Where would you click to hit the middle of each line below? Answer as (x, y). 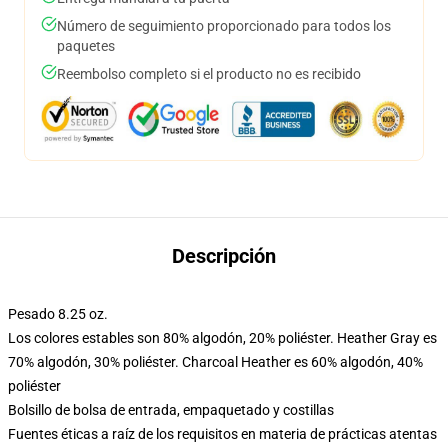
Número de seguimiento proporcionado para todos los (224, 26)
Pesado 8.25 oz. (58, 314)
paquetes (86, 46)
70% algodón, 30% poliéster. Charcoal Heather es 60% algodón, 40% (215, 362)
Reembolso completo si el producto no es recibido (209, 74)
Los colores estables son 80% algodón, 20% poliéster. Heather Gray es (222, 338)
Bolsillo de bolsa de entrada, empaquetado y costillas (171, 410)
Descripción (224, 256)
